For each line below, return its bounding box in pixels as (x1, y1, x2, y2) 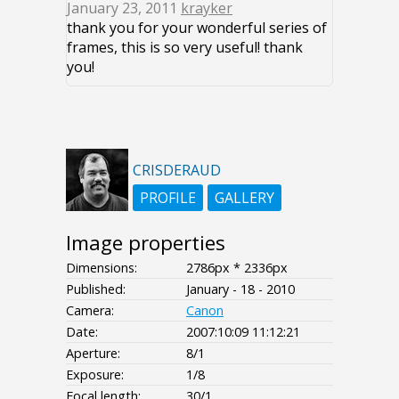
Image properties (66, 228, 225, 256)
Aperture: (66, 344, 120, 362)
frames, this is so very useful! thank (67, 37, 303, 57)
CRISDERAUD (133, 159, 221, 180)
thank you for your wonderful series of (67, 17, 327, 37)
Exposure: (66, 365, 124, 383)
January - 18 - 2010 (186, 280, 295, 297)
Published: (66, 280, 126, 297)
